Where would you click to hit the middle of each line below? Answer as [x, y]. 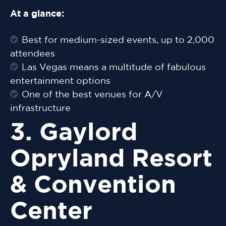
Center [51, 212]
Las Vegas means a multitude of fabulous [114, 68]
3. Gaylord [74, 134]
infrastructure [40, 109]
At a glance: [37, 14]
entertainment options [60, 81]
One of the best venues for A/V [92, 95]
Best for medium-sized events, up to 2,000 [118, 41]
